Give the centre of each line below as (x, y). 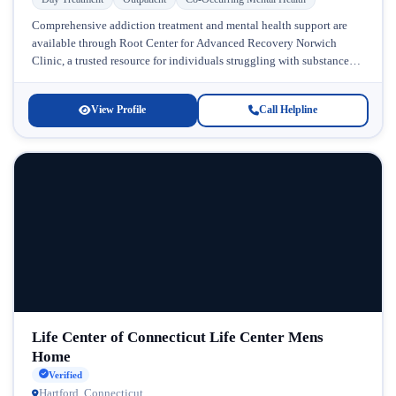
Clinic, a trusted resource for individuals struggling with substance (190, 60)
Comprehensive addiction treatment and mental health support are (189, 25)
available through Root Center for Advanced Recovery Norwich (184, 42)
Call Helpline (288, 110)
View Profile (118, 110)
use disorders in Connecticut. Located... (126, 78)
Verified (65, 374)
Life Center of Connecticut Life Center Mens (177, 337)
